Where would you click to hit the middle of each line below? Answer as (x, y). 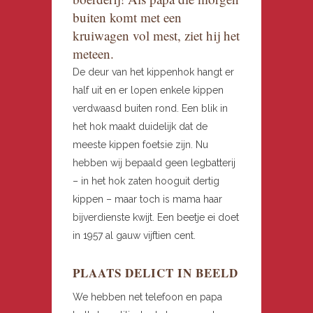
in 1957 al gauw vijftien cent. (134, 235)
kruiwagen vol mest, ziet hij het (156, 35)
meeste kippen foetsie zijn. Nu (140, 144)
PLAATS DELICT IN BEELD (155, 272)
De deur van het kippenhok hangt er (153, 72)
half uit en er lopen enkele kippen (148, 90)
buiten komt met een (127, 17)
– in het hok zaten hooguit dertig (146, 181)
